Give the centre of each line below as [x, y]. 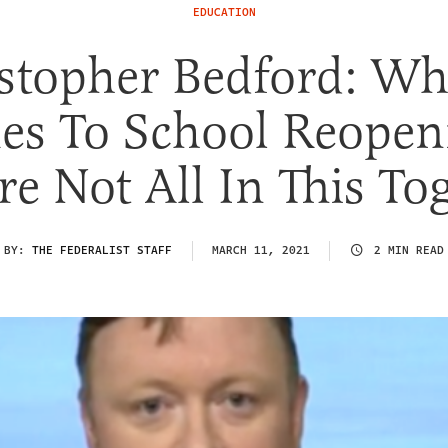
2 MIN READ [409, 250]
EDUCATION [224, 12]
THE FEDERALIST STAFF [102, 250]
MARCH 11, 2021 [261, 250]
